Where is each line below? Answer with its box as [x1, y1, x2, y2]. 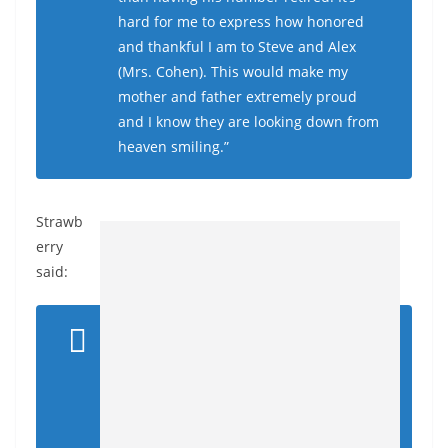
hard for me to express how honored [118, 12, 364, 31]
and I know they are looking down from [118, 112, 379, 131]
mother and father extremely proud [118, 87, 357, 106]
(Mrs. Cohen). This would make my [118, 62, 348, 81]
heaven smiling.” [118, 137, 229, 156]
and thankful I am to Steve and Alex [118, 37, 356, 56]
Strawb [36, 212, 83, 231]
